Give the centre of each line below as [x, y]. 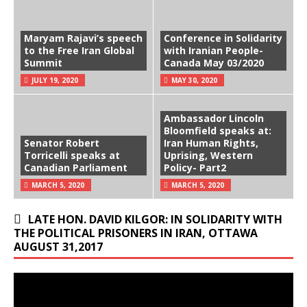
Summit [43, 62]
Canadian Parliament [76, 167]
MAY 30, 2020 [194, 80]
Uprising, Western [208, 155]
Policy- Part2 [195, 167]
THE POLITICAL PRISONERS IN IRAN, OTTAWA [136, 233]
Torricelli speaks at [72, 155]
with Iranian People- [213, 50]
